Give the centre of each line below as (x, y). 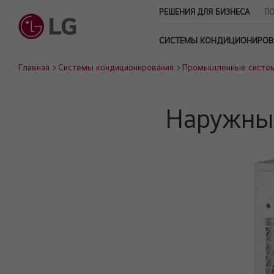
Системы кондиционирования (116, 67)
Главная (34, 67)
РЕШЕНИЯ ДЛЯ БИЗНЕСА (204, 12)
